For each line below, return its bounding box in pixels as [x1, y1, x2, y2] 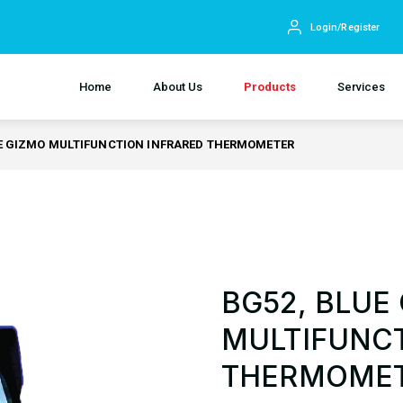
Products [244, 80, 296, 94]
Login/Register [309, 21, 381, 33]
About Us [153, 80, 202, 94]
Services [337, 80, 385, 94]
